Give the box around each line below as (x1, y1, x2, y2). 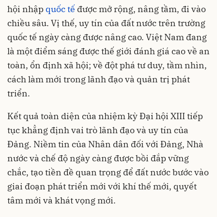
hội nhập (7, 3, 46, 15)
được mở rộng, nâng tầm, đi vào (75, 3, 206, 15)
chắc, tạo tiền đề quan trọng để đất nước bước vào (7, 166, 209, 178)
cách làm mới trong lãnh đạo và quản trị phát (7, 73, 190, 85)
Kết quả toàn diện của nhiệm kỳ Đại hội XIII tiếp (7, 110, 203, 122)
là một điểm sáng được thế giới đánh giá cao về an (7, 45, 210, 57)
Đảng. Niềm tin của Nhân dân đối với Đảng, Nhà (7, 138, 203, 150)
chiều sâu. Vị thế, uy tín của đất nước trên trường (7, 17, 205, 29)
